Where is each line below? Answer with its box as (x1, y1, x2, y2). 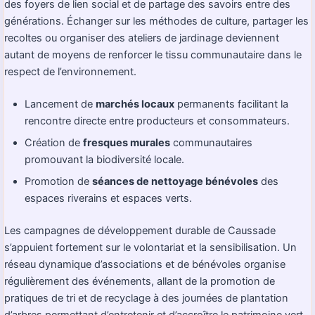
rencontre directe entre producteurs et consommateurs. (25, 114, 290, 127)
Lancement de (25, 97, 96, 110)
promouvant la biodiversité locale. (25, 153, 185, 167)
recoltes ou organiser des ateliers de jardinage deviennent (4, 31, 279, 44)
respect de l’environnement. (4, 65, 136, 78)
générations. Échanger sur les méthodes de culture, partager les (4, 14, 309, 27)
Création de (25, 136, 84, 150)
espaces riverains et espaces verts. (25, 192, 193, 205)
